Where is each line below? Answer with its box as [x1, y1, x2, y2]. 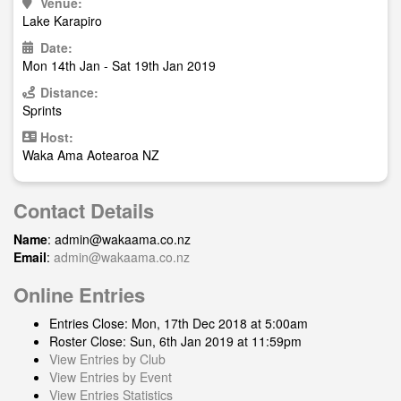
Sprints [22, 101, 62, 119]
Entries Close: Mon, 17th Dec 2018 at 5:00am [49, 314, 308, 332]
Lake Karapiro [22, 12, 102, 30]
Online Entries [13, 280, 145, 309]
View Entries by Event [49, 368, 172, 386]
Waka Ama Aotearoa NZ [22, 146, 159, 164]
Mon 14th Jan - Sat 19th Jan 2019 [22, 56, 216, 74]
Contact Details [13, 196, 154, 225]
